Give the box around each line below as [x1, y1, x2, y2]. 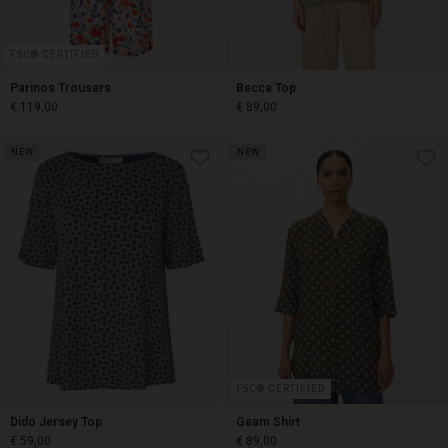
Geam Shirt [236, 413, 300, 431]
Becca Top [236, 79, 296, 97]
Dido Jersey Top [10, 413, 102, 431]
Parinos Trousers [10, 79, 111, 97]
